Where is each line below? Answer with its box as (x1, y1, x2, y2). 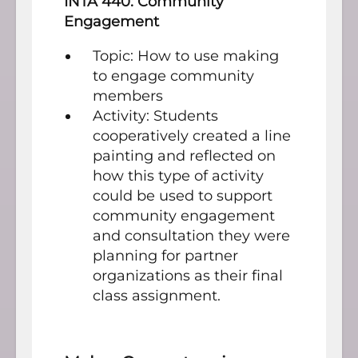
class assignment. (93, 286, 221, 304)
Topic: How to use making (93, 46, 279, 65)
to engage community (93, 66, 254, 85)
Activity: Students (93, 106, 218, 125)
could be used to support (93, 186, 272, 205)
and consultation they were (93, 226, 290, 245)
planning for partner (93, 246, 238, 265)
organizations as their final (93, 266, 283, 284)
